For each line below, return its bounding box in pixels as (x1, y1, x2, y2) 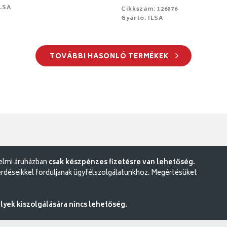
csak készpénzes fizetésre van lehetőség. (49, 157, 195, 169)
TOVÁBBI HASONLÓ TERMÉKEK (49, 51, 171, 63)
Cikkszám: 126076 (121, 4, 178, 14)
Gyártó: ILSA (121, 13, 164, 23)
